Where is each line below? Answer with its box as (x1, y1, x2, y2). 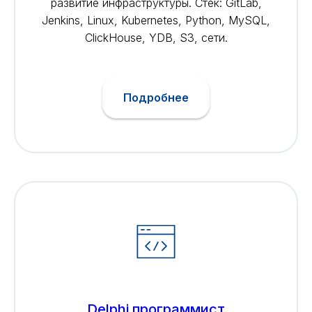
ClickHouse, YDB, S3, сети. (84, 31, 228, 45)
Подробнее (123, 90, 189, 104)
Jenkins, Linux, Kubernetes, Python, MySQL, (42, 13, 270, 27)
